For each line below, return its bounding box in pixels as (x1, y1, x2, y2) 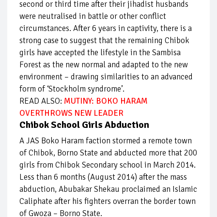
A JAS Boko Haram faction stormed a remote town (19, 136, 192, 146)
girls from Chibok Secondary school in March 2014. (19, 160, 196, 170)
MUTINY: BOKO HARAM (64, 96, 148, 107)
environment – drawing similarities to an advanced (19, 72, 193, 82)
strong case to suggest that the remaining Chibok (19, 35, 189, 46)
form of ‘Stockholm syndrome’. (19, 84, 124, 94)
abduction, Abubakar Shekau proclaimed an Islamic (19, 184, 197, 195)
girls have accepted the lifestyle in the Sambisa (19, 47, 181, 58)
